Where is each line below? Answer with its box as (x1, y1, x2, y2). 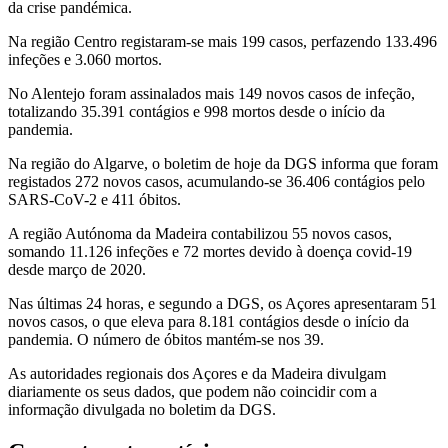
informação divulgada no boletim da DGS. (8, 401, 276, 419)
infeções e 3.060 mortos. (8, 51, 162, 69)
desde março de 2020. (8, 261, 146, 279)
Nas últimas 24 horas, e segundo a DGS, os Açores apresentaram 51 (8, 295, 437, 313)
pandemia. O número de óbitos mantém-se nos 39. (8, 331, 324, 349)
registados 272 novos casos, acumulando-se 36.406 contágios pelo (8, 173, 425, 191)
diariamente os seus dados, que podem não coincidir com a (8, 383, 377, 401)
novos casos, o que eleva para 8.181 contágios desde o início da (8, 313, 409, 331)
